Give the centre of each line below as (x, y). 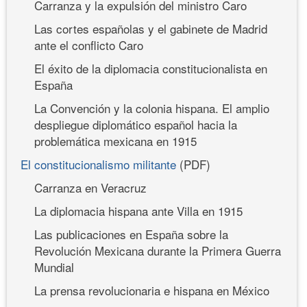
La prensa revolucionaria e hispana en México (152, 290)
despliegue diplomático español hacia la (136, 124)
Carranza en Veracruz (90, 187)
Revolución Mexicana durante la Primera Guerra (158, 250)
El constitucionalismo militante (98, 164)
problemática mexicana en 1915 (115, 140)
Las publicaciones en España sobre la (131, 234)
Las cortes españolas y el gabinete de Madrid (151, 28)
